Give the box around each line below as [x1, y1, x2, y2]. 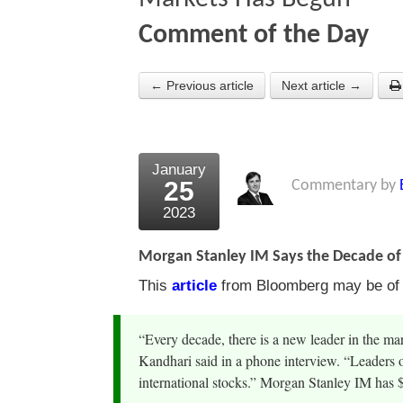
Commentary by [291, 177, 399, 195]
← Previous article [150, 78, 254, 94]
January [152, 161, 206, 179]
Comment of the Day [139, 22, 369, 50]
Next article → [282, 78, 362, 94]
